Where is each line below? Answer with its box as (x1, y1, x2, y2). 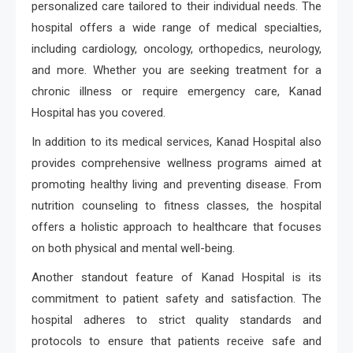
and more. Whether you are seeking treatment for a (32, 63, 321, 78)
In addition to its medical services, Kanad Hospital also (32, 135, 321, 150)
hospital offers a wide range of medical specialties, (32, 20, 321, 35)
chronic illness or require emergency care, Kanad (32, 84, 321, 99)
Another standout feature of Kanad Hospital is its (32, 270, 321, 285)
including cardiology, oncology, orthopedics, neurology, (32, 42, 321, 57)
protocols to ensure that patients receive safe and (32, 334, 321, 349)
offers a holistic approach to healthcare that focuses (32, 220, 321, 235)
